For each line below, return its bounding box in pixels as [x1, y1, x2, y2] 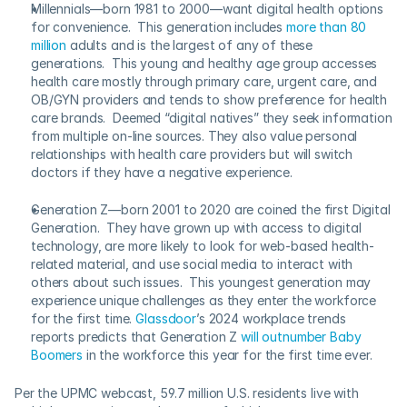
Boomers [31, 347, 84, 362]
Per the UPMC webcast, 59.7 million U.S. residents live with [15, 385, 359, 401]
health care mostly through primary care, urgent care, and [31, 74, 378, 89]
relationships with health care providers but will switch [31, 146, 353, 162]
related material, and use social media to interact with [31, 256, 353, 272]
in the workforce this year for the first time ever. [83, 347, 372, 362]
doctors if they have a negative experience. [31, 164, 293, 180]
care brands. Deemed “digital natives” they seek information [31, 110, 392, 125]
